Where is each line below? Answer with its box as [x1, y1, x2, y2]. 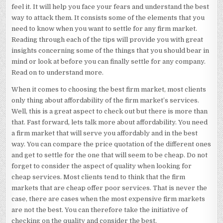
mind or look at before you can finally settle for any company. [11, 58, 206, 65]
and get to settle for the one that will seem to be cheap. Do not [11, 151, 208, 159]
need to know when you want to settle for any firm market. [11, 25, 198, 32]
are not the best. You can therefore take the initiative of [11, 206, 188, 214]
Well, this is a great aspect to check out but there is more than [11, 108, 208, 115]
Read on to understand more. [11, 69, 104, 76]
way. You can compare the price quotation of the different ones [11, 140, 212, 148]
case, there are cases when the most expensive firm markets [11, 195, 206, 203]
